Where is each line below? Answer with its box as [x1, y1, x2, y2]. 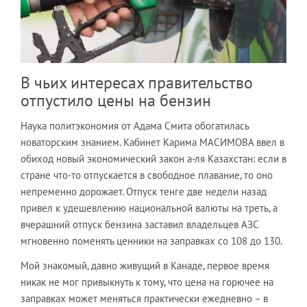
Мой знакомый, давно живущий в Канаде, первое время [21, 258, 269, 272]
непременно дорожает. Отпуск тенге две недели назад [21, 184, 267, 198]
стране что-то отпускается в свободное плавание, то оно [21, 168, 273, 182]
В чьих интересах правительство [21, 71, 253, 93]
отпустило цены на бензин [21, 89, 211, 111]
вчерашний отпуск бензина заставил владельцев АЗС [21, 217, 258, 231]
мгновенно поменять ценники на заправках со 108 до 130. [21, 234, 282, 247]
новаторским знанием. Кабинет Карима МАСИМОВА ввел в [21, 135, 284, 149]
